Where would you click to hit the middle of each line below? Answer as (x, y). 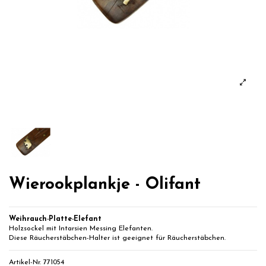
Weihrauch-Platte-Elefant (55, 219)
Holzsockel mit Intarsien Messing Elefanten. (81, 229)
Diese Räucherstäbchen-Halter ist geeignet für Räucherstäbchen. (117, 238)
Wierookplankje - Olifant (105, 184)
